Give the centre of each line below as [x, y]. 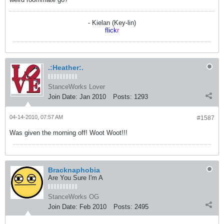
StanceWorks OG [73, 197]
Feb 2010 [93, 207]
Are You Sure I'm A [75, 178]
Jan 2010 [93, 97]
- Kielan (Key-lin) [112, 23]
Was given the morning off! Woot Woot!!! [68, 133]
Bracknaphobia [74, 170]
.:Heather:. [66, 67]
